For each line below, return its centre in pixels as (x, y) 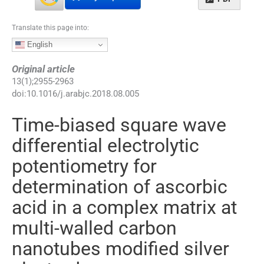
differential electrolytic (105, 145)
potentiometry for (84, 166)
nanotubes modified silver (121, 248)
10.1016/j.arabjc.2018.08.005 (83, 93)
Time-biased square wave (119, 125)
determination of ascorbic (120, 187)
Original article (43, 69)
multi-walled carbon (94, 228)
